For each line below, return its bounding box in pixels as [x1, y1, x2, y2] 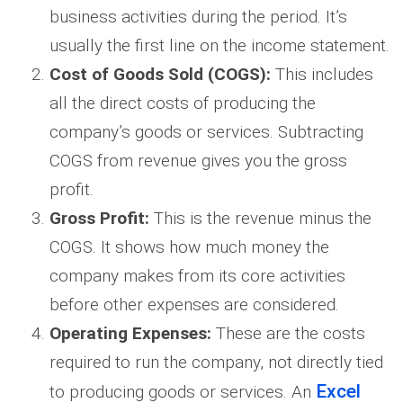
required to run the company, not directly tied [49, 352, 383, 373]
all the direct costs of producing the [49, 93, 316, 114]
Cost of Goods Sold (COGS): [49, 64, 271, 85]
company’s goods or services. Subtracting [49, 121, 363, 143]
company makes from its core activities [49, 265, 345, 287]
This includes [271, 64, 373, 85]
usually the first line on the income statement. [49, 35, 390, 57]
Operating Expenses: [49, 323, 211, 345]
